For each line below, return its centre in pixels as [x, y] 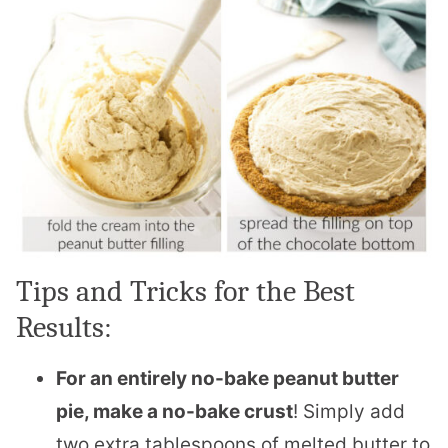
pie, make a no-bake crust [174, 411]
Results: [64, 327]
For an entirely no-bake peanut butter [227, 378]
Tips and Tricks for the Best [185, 291]
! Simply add [349, 411]
